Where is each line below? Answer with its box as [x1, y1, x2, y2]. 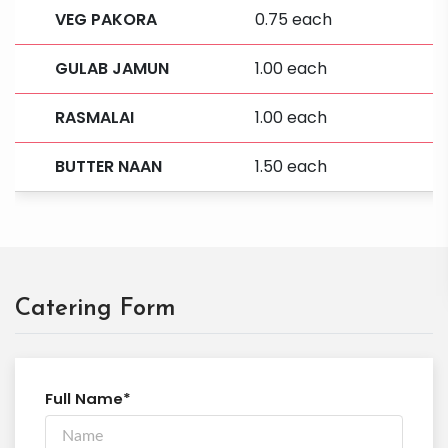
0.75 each [255, 8, 332, 32]
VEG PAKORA [55, 8, 157, 32]
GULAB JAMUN [55, 57, 169, 81]
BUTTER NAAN [55, 155, 162, 179]
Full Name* [45, 388, 131, 410]
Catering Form [15, 297, 176, 322]
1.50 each [255, 155, 327, 179]
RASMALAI [55, 106, 134, 130]
